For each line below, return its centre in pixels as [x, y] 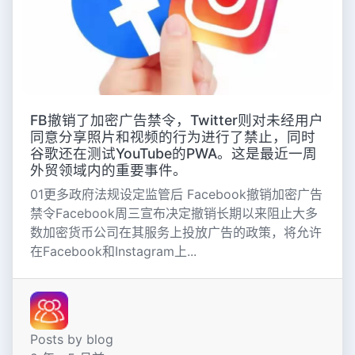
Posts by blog [71, 339]
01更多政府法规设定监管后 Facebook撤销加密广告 [176, 195]
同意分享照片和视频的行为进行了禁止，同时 [172, 137]
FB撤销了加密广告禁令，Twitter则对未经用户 [176, 120]
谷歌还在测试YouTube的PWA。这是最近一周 [173, 154]
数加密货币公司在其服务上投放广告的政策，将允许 [176, 233]
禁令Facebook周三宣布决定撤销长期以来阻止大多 [174, 214]
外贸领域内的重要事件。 [108, 170]
